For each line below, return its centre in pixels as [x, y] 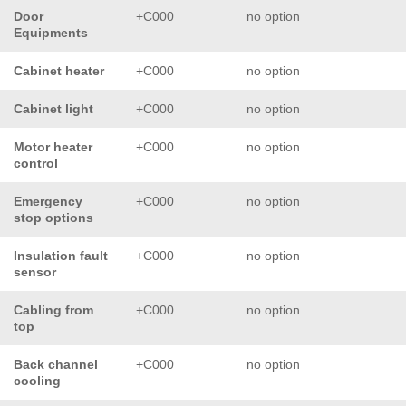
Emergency [48, 202]
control [36, 164]
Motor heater [53, 147]
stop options [53, 218]
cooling [37, 381]
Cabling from [53, 310]
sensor [35, 272]
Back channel [56, 365]
